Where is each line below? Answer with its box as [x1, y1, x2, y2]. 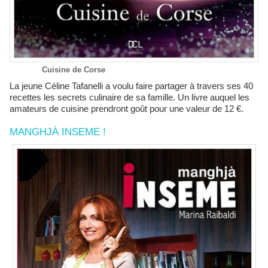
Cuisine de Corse [42, 65, 105, 75]
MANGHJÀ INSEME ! [10, 126, 106, 138]
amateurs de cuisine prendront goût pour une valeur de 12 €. [10, 103, 243, 114]
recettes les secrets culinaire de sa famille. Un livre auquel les [10, 92, 249, 103]
